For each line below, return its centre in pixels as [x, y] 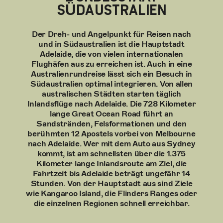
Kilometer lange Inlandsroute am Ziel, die [111, 164]
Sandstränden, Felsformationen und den [111, 124]
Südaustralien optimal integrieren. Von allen [111, 84]
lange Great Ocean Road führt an [111, 114]
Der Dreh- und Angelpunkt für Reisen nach [111, 34]
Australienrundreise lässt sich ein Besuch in [111, 74]
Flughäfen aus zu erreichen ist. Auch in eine [111, 64]
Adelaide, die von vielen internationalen [111, 54]
